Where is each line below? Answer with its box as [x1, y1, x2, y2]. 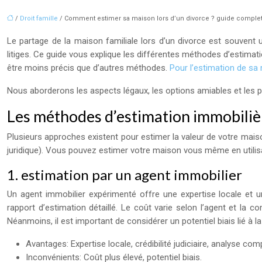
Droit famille [20, 15, 58, 22]
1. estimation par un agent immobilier [7, 166, 242, 183]
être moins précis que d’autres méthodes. [7, 63, 170, 73]
